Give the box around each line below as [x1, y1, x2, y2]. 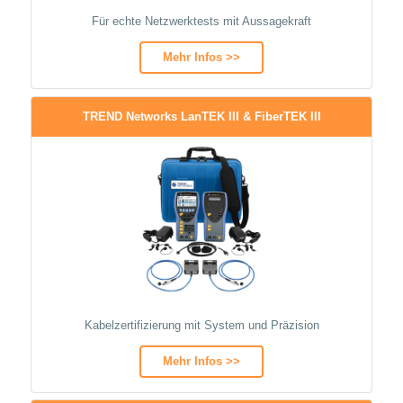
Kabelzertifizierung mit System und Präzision [84, 318, 319, 332]
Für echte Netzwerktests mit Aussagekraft [92, 14, 311, 28]
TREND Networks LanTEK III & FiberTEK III [82, 109, 321, 123]
